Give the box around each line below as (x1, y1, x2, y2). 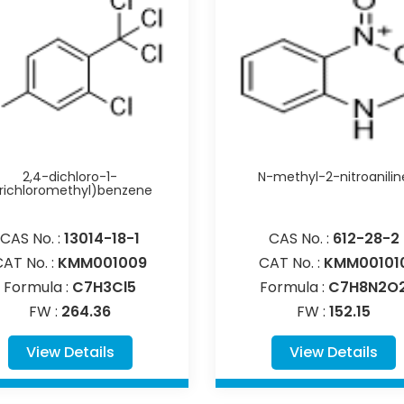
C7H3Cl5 (72, 276, 137, 298)
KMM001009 (58, 252, 148, 273)
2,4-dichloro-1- (23, 167, 118, 186)
